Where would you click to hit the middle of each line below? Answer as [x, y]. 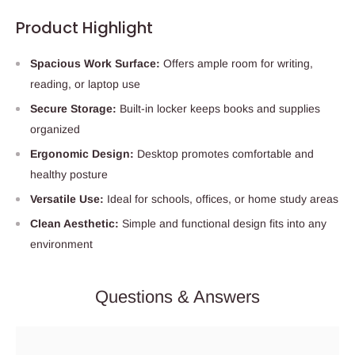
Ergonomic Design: [84, 154]
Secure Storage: [73, 109]
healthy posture [69, 175]
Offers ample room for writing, [238, 64]
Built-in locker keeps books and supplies [218, 109]
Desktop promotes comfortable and [225, 154]
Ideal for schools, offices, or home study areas [221, 199]
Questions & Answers [177, 297]
